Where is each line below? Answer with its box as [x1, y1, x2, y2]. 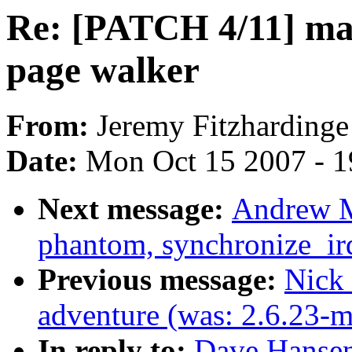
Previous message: [38, 262, 284, 297]
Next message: [38, 192, 232, 226]
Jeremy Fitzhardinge [97, 108, 349, 143]
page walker [6, 49, 200, 90]
